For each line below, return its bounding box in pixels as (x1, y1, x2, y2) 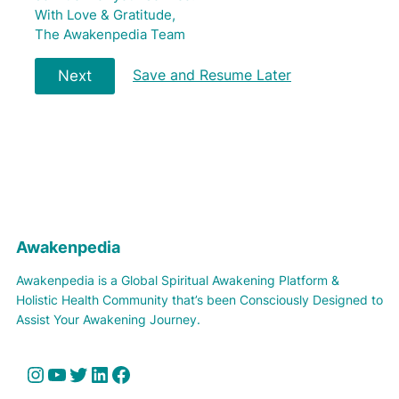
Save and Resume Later (133, 65, 291, 84)
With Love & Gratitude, (35, 7, 175, 23)
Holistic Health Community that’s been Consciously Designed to (16, 292, 383, 308)
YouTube (45, 360, 58, 387)
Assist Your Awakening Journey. (16, 312, 200, 328)
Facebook (110, 360, 121, 387)
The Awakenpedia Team (35, 27, 185, 43)
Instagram (24, 360, 43, 387)
